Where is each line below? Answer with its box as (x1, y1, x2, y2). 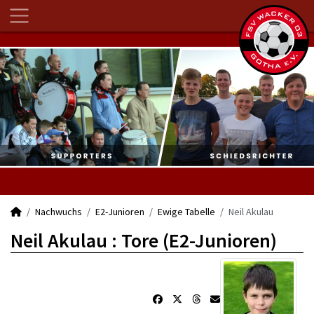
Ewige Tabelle (158, 205, 215, 218)
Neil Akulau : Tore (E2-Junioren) (11, 228, 277, 253)
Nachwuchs (35, 205, 82, 218)
